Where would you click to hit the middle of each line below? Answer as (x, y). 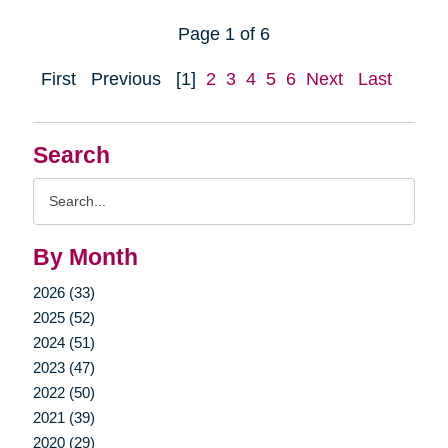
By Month (85, 257)
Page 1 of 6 (224, 33)
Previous (126, 78)
